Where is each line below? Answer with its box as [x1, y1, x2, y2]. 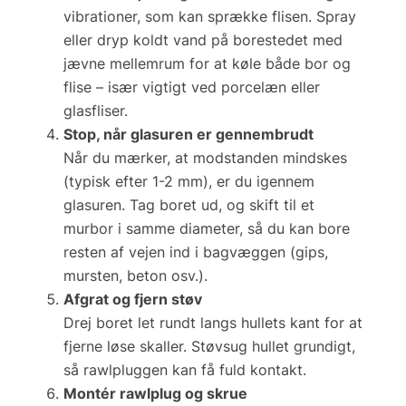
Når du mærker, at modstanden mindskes [63, 148, 347, 167]
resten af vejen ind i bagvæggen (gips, [63, 242, 328, 261]
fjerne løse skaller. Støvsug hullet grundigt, [63, 336, 355, 355]
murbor [63, 218, 113, 237]
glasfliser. [63, 101, 128, 120]
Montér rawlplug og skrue [63, 383, 247, 402]
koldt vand [133, 30, 207, 49]
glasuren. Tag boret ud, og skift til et [63, 195, 314, 214]
